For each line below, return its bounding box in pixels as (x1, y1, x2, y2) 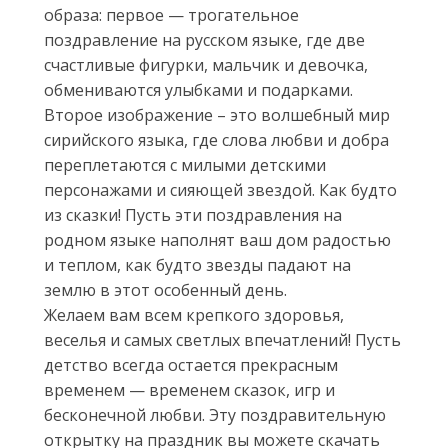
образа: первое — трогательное (44, 4, 299, 26)
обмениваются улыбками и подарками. (44, 79, 353, 101)
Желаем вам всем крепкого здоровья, (44, 304, 344, 326)
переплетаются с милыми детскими (44, 154, 326, 176)
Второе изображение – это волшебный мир (44, 104, 390, 126)
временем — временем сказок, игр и (44, 379, 335, 401)
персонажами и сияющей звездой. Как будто (44, 179, 397, 201)
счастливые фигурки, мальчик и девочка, (44, 54, 368, 76)
